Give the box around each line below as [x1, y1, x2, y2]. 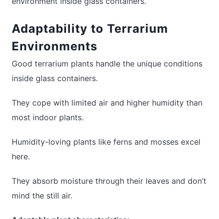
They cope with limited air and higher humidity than [12, 98, 202, 108]
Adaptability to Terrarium [12, 22, 168, 36]
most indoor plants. [12, 112, 84, 123]
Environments [12, 39, 97, 54]
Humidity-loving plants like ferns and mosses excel [12, 137, 200, 147]
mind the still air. [12, 191, 72, 201]
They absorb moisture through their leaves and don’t [12, 176, 206, 186]
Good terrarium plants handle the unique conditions [12, 59, 202, 69]
